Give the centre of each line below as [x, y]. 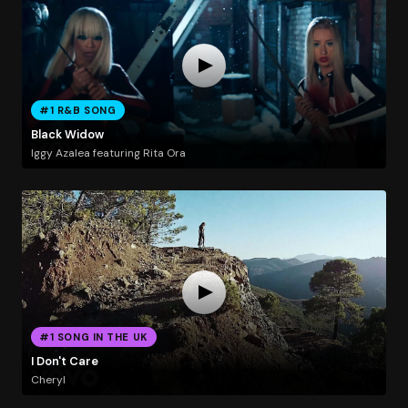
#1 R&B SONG [78, 110]
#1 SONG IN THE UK [94, 337]
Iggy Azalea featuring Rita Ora [108, 153]
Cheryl [48, 379]
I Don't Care [64, 362]
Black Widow [67, 135]
